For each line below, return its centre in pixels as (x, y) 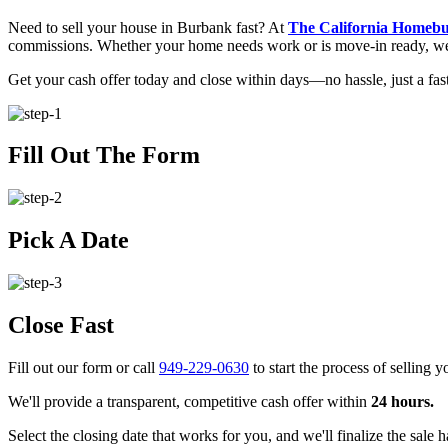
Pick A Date (68, 240)
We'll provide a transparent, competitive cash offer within (189, 401)
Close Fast (61, 325)
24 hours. (402, 401)
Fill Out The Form (104, 155)
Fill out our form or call (83, 367)
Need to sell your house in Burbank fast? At (148, 27)
